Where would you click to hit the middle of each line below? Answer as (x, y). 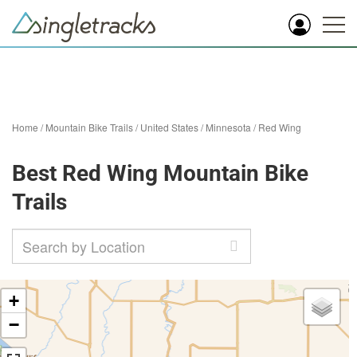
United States (169, 127)
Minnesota (228, 127)
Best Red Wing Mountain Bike (160, 173)
